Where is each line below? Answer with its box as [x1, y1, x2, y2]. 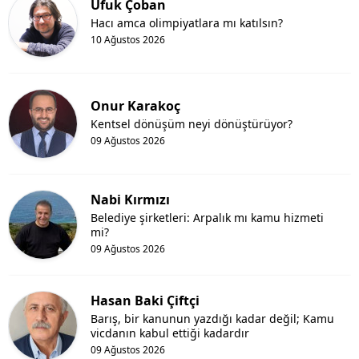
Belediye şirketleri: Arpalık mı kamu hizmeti [91, 209, 324, 225]
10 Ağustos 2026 [91, 32, 165, 46]
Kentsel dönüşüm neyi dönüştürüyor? [91, 115, 292, 131]
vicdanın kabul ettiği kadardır [91, 325, 249, 341]
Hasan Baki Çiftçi [91, 291, 200, 309]
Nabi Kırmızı [91, 190, 170, 208]
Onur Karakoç [91, 96, 180, 115]
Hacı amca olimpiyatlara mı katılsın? [91, 14, 283, 30]
